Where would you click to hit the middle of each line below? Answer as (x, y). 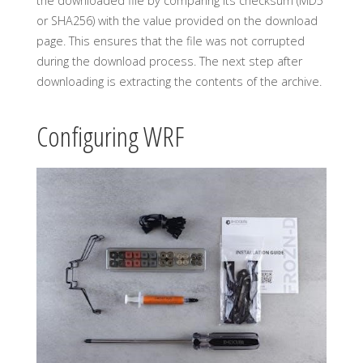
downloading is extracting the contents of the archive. (179, 82)
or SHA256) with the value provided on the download (177, 21)
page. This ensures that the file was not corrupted (170, 41)
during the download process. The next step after (169, 62)
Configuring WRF (110, 136)
